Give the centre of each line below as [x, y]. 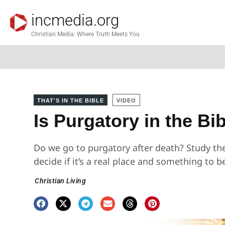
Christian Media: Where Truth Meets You [85, 34]
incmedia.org [75, 20]
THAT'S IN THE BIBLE [71, 100]
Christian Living [61, 181]
